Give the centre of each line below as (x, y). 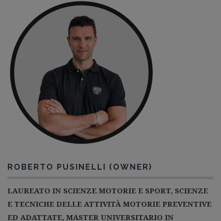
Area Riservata (49, 54)
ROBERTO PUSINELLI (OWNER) (80, 167)
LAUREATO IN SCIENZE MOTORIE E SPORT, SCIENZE (108, 190)
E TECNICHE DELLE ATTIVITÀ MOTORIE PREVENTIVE (110, 204)
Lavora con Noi (49, 37)
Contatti (28, 20)
